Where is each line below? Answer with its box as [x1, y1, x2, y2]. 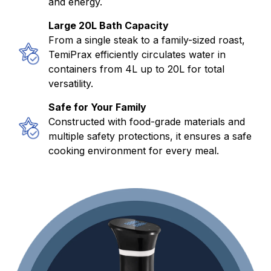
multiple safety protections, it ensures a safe [48, 129, 252, 142]
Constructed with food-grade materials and [48, 115, 245, 128]
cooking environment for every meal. [48, 144, 219, 157]
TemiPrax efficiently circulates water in [48, 48, 226, 60]
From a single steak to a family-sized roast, [48, 33, 245, 46]
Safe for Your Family [48, 100, 146, 113]
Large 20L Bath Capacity [48, 19, 169, 31]
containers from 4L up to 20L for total [48, 62, 224, 75]
